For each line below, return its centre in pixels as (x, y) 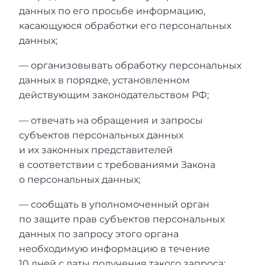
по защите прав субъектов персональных (122, 219)
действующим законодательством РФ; (114, 95)
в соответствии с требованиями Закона (117, 164)
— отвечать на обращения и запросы (111, 120)
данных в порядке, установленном (104, 80)
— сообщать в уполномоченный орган (114, 205)
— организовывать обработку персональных (130, 66)
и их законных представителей (96, 150)
